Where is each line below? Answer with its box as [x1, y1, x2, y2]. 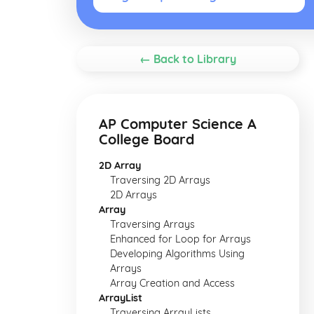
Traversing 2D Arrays [110, 174, 210, 186]
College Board [99, 130, 194, 148]
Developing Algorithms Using [110, 247, 245, 260]
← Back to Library [139, 52, 236, 66]
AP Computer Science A [99, 115, 257, 132]
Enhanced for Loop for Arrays [110, 233, 251, 245]
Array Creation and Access [110, 277, 235, 289]
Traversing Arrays [110, 218, 195, 231]
